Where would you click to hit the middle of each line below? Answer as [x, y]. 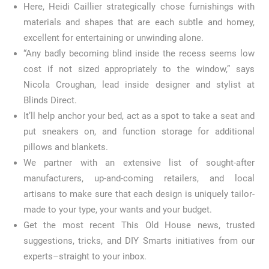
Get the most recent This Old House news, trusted [139, 225]
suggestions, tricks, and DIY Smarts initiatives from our [139, 241]
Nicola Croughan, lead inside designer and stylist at [139, 85]
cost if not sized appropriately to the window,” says [139, 69]
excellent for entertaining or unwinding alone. [113, 38]
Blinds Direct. [50, 101]
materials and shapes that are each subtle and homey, [139, 23]
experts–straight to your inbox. [85, 257]
